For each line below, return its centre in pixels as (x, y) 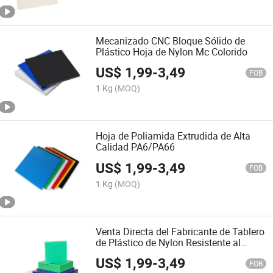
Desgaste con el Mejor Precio (158, 253)
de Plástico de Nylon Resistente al (168, 242)
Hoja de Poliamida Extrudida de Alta (173, 136)
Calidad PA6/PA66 (136, 147)
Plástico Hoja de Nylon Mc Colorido (172, 52)
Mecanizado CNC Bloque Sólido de (171, 41)
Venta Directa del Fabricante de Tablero (180, 231)
